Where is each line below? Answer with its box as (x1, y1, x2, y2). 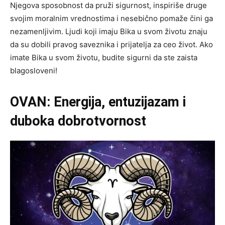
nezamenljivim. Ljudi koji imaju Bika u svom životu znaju (10, 26, 207, 36)
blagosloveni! (10, 65, 57, 75)
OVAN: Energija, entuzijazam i (10, 93, 186, 110)
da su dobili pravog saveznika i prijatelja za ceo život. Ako (10, 39, 213, 49)
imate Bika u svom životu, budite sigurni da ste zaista (10, 52, 197, 62)
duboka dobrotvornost (10, 113, 146, 129)
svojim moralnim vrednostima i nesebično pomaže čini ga (10, 13, 213, 23)
